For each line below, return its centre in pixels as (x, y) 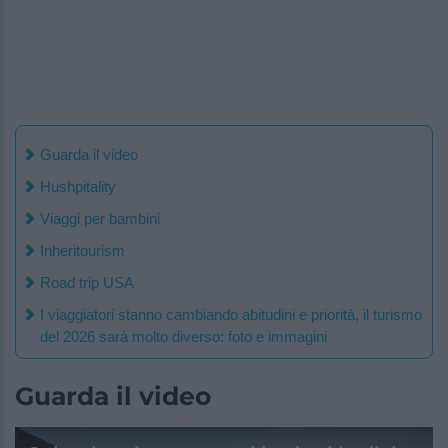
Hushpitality (78, 187)
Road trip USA (87, 283)
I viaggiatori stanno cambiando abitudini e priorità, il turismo (231, 315)
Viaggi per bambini (100, 219)
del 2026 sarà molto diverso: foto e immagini (183, 337)
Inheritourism (82, 251)
